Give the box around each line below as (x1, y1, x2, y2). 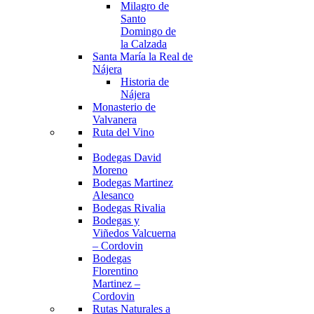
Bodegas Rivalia (93, 202, 165, 214)
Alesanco (93, 189, 134, 201)
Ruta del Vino (93, 126, 154, 138)
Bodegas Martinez (93, 177, 173, 189)
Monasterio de (93, 101, 156, 113)
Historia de (121, 76, 169, 88)
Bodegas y (93, 214, 139, 226)
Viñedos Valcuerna (93, 227, 176, 239)
